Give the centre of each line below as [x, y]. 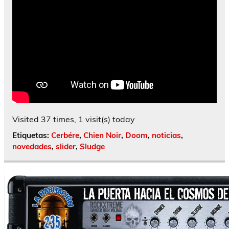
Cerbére [65, 135]
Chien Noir [102, 135]
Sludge [92, 146]
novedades [32, 146]
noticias [166, 135]
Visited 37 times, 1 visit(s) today [74, 119]
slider [66, 146]
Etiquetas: [32, 135]
